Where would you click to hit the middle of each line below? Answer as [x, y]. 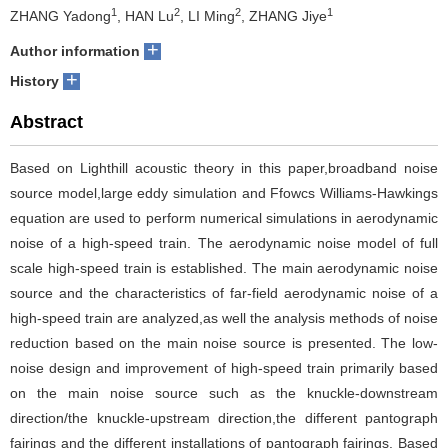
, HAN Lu [145, 30]
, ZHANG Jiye [284, 30]
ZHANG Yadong [60, 30]
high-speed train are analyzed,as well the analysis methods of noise [224, 332]
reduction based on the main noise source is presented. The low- [224, 357]
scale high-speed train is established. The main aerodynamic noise [224, 282]
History [34, 95]
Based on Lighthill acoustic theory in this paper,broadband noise [224, 182]
